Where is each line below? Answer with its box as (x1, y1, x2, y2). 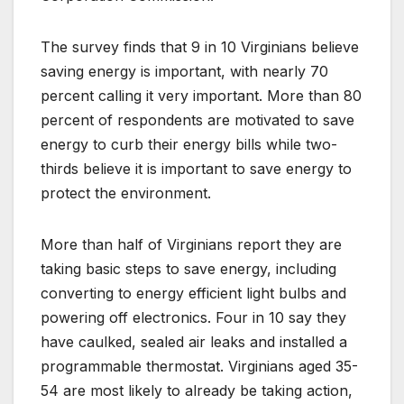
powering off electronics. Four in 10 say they (41, 308, 346, 327)
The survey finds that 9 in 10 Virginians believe (41, 38, 359, 57)
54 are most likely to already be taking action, (41, 381, 353, 400)
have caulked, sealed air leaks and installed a (41, 333, 347, 352)
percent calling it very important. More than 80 (41, 87, 362, 106)
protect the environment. (41, 184, 211, 203)
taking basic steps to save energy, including (41, 260, 336, 279)
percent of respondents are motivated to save (41, 111, 354, 130)
